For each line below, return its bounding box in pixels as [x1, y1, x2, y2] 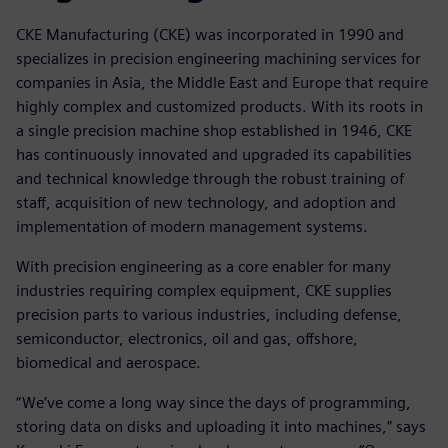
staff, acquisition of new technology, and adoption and [16, 192, 396, 212]
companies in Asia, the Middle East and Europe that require [16, 72, 428, 92]
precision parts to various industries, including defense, [16, 304, 402, 324]
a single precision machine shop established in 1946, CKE [16, 120, 412, 140]
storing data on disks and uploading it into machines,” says [16, 416, 426, 436]
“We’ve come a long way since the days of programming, [16, 392, 411, 412]
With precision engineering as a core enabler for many [16, 256, 391, 276]
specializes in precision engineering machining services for [16, 48, 421, 68]
